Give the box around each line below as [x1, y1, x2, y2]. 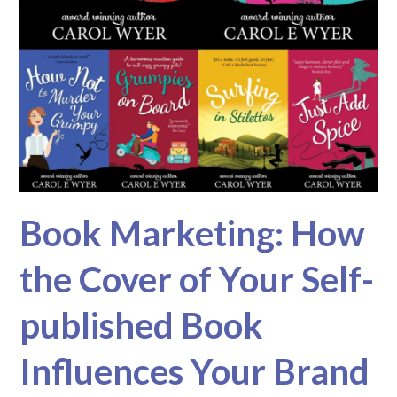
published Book [19, 303, 264, 346]
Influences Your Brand [19, 349, 370, 393]
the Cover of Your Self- [19, 257, 375, 300]
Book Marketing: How [19, 211, 366, 254]
